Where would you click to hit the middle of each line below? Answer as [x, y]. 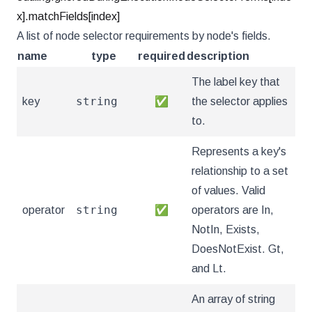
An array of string [233, 299]
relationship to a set [240, 171]
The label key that [236, 82]
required [162, 56]
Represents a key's [239, 151]
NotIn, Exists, [226, 229]
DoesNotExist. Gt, [238, 249]
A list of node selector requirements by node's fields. [144, 36]
